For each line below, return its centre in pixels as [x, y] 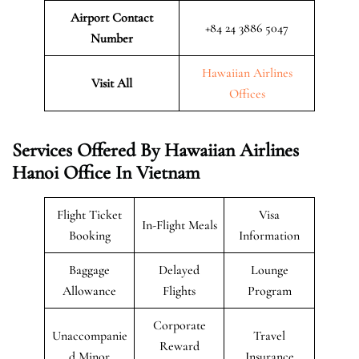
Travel [269, 335]
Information [269, 235]
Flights [179, 290]
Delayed [179, 270]
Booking [89, 235]
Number [112, 38]
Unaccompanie [89, 335]
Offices [247, 93]
